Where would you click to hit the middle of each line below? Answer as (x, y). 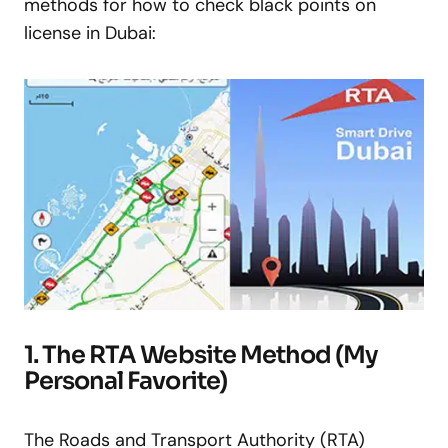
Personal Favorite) (125, 380)
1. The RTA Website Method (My (201, 354)
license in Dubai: (90, 33)
